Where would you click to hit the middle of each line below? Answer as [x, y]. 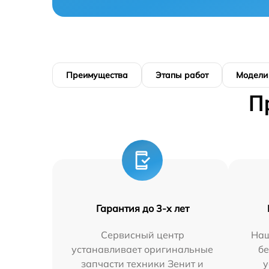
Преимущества [97, 75]
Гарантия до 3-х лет [142, 208]
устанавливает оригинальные [143, 249]
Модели [252, 75]
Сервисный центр [142, 235]
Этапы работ [182, 75]
